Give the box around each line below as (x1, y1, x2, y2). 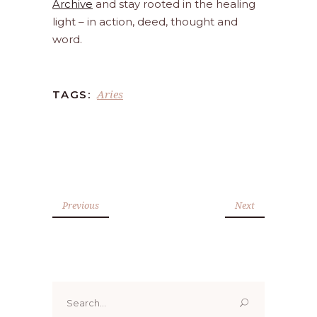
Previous (62, 199, 99, 212)
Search (52, 283, 89, 297)
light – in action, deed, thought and (52, 15, 238, 29)
